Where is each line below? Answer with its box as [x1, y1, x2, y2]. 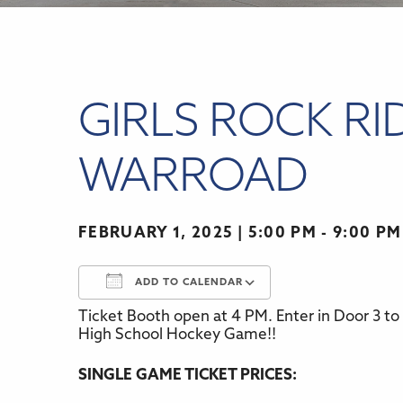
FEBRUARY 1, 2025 [78, 226, 234, 242]
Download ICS [110, 317, 208, 333]
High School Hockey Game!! [78, 327, 276, 344]
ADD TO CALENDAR [131, 278, 243, 289]
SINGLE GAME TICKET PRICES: [78, 368, 297, 384]
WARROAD [78, 157, 308, 203]
